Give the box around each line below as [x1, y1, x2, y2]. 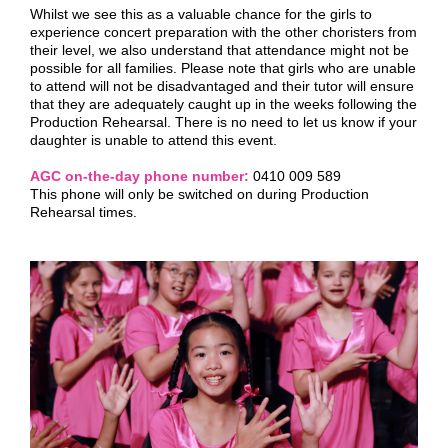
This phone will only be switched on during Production [30, 186, 369, 202]
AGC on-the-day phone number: [30, 168, 249, 184]
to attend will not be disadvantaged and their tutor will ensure [30, 78, 414, 94]
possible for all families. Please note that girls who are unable [30, 60, 416, 76]
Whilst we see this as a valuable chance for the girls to [30, 6, 372, 22]
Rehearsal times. [30, 204, 137, 220]
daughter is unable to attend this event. [30, 132, 277, 148]
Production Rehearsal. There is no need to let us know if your [30, 114, 417, 130]
